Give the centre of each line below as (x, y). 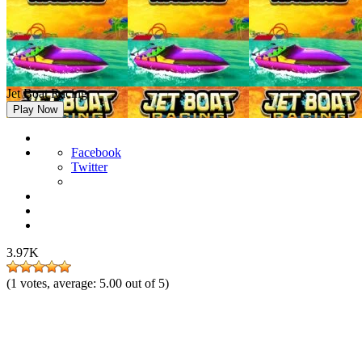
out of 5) (147, 283)
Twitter (89, 167)
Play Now (35, 109)
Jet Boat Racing (47, 93)
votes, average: (60, 283)
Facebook (96, 152)
